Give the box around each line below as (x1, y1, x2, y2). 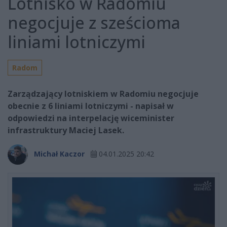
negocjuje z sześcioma (8, 12, 180, 34)
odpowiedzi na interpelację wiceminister (8, 112, 174, 124)
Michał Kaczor (34, 149, 85, 159)
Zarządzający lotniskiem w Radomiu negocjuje (8, 88, 199, 100)
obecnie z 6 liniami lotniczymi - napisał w (8, 100, 174, 112)
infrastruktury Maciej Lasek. (8, 125, 124, 136)
